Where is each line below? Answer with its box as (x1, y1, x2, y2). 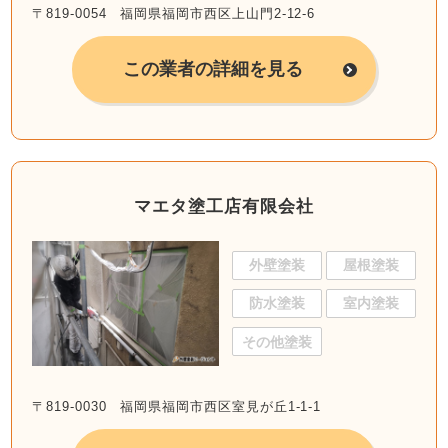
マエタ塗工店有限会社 (134, 197, 314, 217)
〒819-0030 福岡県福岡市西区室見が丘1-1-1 (32, 398, 322, 414)
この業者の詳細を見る (122, 59, 304, 80)
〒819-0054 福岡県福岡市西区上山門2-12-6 (32, 6, 316, 22)
